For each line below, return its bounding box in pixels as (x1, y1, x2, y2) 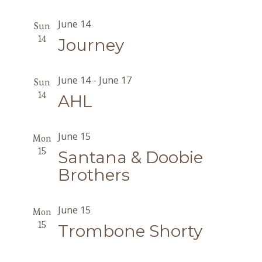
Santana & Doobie (57, 147, 203, 167)
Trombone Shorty (57, 221, 202, 241)
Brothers (57, 165, 130, 185)
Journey (57, 35, 124, 55)
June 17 (98, 74, 132, 87)
